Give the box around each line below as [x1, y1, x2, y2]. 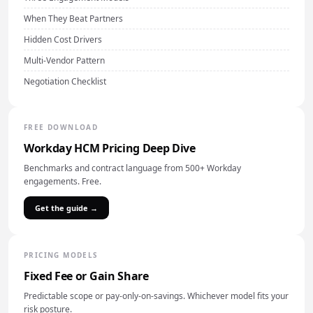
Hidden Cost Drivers [24, 34, 102, 45]
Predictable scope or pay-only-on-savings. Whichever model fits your [24, 290, 289, 302]
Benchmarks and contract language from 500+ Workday [24, 162, 241, 174]
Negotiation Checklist [24, 75, 106, 87]
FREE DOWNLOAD [24, 122, 99, 132]
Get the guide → [35, 203, 98, 213]
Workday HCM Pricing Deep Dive [24, 140, 196, 156]
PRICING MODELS [24, 250, 99, 260]
